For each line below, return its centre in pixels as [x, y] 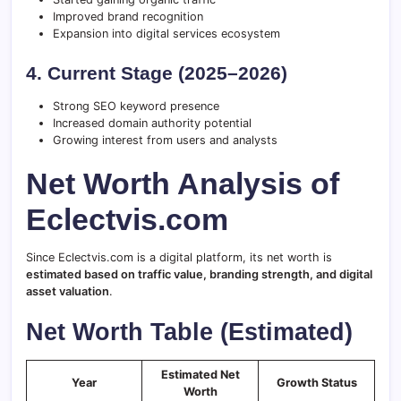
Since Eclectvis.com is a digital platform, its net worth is [179, 258]
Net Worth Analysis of [183, 184]
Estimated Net [200, 375]
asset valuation [68, 292]
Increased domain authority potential [152, 124]
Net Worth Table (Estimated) [189, 332]
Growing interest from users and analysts [165, 141]
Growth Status [316, 383]
